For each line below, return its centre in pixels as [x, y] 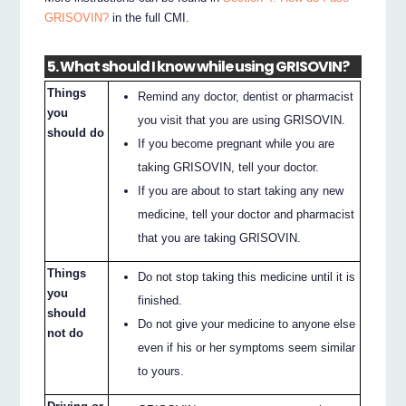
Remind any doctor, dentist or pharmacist [246, 96]
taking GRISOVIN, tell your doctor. [229, 167]
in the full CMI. [150, 18]
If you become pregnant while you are [237, 143]
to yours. [161, 371]
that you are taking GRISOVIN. [220, 237]
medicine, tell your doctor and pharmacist [246, 214]
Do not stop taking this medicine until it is [247, 276]
